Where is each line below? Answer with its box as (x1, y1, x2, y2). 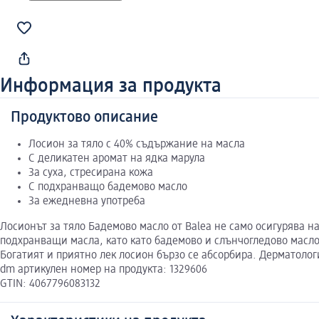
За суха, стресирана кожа (28, 167, 153, 179)
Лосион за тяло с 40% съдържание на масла (28, 139, 245, 151)
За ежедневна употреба (28, 196, 145, 208)
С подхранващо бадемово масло (28, 182, 187, 194)
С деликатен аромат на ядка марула (28, 153, 205, 165)
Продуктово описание (11, 110, 158, 126)
